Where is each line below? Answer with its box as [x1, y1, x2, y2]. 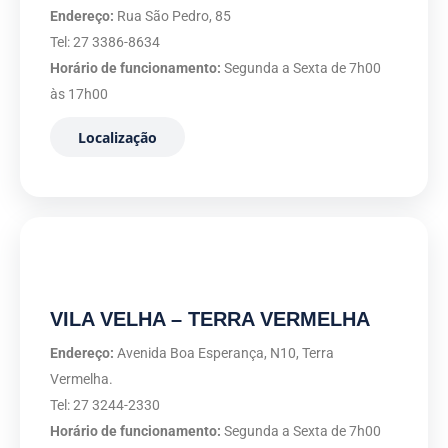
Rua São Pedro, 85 [114, 8, 231, 24]
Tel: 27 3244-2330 [50, 397, 160, 413]
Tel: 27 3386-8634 [50, 34, 160, 50]
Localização [78, 127, 157, 147]
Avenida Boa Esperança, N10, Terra [114, 345, 334, 361]
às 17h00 [50, 86, 108, 102]
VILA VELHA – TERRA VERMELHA [50, 308, 370, 330]
